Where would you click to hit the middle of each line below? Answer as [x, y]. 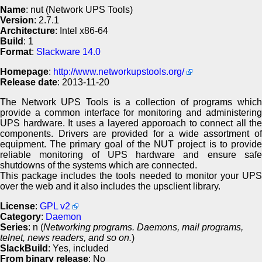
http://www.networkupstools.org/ [119, 71]
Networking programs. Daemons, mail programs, [143, 227]
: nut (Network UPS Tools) [79, 9]
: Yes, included [78, 248]
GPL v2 [55, 206]
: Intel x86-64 [82, 30]
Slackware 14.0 [68, 51]
